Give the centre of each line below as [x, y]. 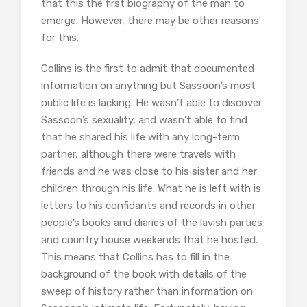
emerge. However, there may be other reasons [150, 21]
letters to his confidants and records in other [148, 206]
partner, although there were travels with [138, 155]
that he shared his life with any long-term [140, 137]
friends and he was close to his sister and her [149, 172]
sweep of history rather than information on [147, 292]
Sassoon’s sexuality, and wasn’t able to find [144, 120]
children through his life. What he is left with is [151, 189]
